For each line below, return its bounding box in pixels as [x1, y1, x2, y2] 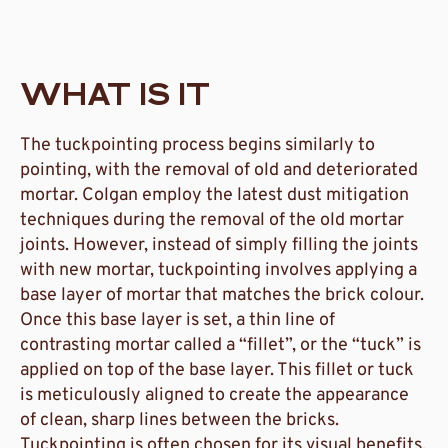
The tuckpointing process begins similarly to [20, 134, 375, 158]
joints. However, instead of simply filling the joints [20, 234, 418, 258]
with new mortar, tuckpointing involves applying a [20, 259, 417, 283]
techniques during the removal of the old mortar [20, 209, 404, 233]
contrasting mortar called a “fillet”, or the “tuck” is [20, 334, 421, 358]
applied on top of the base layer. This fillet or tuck [20, 359, 414, 383]
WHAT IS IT [20, 83, 210, 114]
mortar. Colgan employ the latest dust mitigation [20, 184, 409, 208]
